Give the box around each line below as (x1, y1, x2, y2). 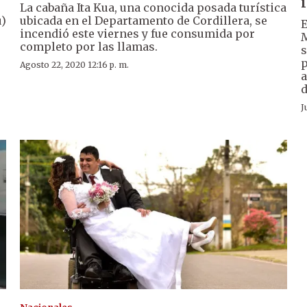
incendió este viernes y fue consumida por (20, 26, 256, 40)
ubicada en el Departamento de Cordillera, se (20, 13, 268, 27)
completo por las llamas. (20, 39, 158, 53)
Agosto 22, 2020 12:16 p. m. (20, 59, 130, 70)
